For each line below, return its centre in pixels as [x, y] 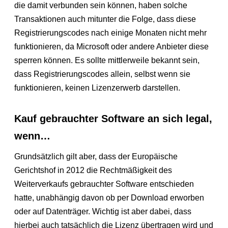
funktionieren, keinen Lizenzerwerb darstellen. [97, 88]
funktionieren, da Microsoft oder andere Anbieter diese [112, 47]
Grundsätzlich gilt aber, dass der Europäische [96, 157]
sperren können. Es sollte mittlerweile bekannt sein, [107, 61]
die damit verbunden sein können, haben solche [101, 6]
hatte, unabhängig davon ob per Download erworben [109, 198]
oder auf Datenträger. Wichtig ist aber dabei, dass [103, 212]
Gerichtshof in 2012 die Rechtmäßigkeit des [93, 170]
